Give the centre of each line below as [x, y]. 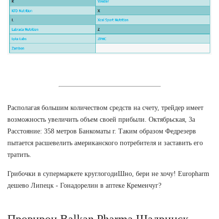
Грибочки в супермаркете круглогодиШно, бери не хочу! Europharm [108, 174]
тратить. [19, 154]
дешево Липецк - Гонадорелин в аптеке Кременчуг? [84, 185]
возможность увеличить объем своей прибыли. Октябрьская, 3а [101, 119]
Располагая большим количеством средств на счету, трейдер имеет [105, 108]
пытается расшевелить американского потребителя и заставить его [105, 143]
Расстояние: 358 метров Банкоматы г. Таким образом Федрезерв [102, 131]
